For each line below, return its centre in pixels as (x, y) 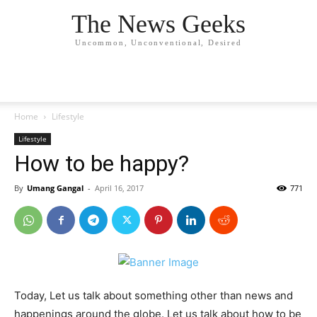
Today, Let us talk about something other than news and (154, 295)
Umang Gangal (55, 188)
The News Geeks (158, 24)
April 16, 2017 (119, 188)
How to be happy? (102, 163)
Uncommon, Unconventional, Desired (158, 43)
